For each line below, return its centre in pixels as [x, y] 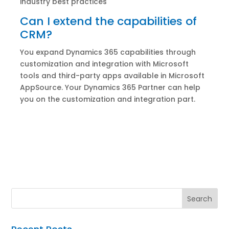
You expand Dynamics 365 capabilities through [108, 52]
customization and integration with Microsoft [104, 64]
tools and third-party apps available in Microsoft [112, 75]
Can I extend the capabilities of [108, 21]
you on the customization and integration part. [107, 99]
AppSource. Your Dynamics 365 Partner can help [110, 87]
